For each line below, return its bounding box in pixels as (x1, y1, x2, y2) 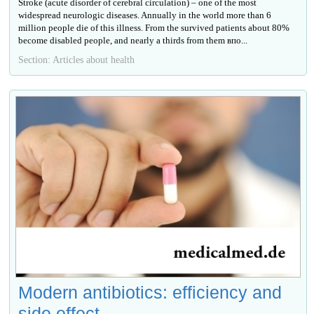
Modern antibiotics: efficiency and (18, 282, 282, 302)
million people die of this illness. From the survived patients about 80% (18, 22, 290, 33)
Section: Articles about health (18, 53, 135, 65)
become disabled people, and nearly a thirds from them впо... (18, 34, 248, 46)
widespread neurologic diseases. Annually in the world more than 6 (18, 9, 272, 20)
